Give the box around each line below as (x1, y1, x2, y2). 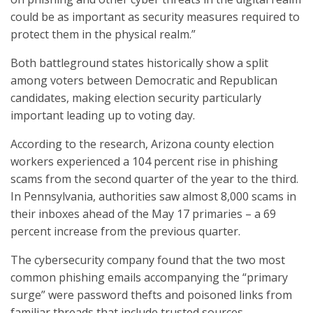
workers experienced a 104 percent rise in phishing (10, 154, 278, 169)
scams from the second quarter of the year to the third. (10, 171, 298, 187)
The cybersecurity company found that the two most (10, 252, 285, 268)
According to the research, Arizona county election (10, 136, 274, 152)
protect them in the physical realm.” (10, 27, 196, 42)
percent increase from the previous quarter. (10, 224, 240, 239)
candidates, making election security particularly (10, 90, 261, 105)
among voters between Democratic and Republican (10, 73, 277, 88)
